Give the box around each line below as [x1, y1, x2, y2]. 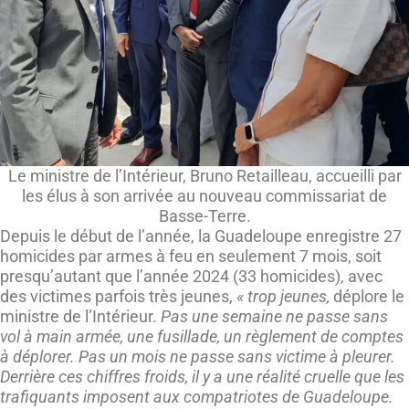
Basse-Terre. [158, 205, 251, 225]
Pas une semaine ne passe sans [161, 306, 388, 326]
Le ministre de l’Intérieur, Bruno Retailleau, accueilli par [7, 165, 402, 185]
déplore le [330, 286, 404, 306]
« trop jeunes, [236, 286, 330, 306]
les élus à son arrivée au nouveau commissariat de [22, 185, 387, 205]
